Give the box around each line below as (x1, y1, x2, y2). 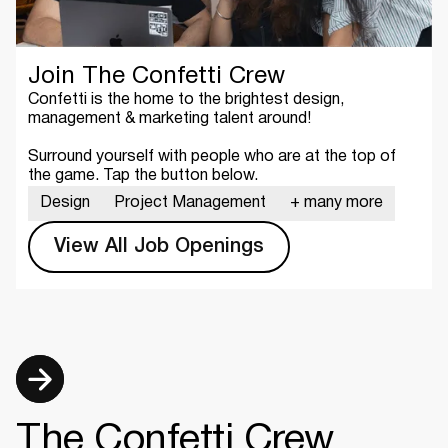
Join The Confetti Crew (28, 66, 285, 89)
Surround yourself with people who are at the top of (28, 150, 396, 165)
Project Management (114, 196, 266, 211)
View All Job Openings (54, 238, 264, 257)
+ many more (290, 196, 383, 211)
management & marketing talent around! (28, 112, 311, 127)
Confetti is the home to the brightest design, (28, 93, 344, 108)
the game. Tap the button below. (28, 169, 258, 184)
